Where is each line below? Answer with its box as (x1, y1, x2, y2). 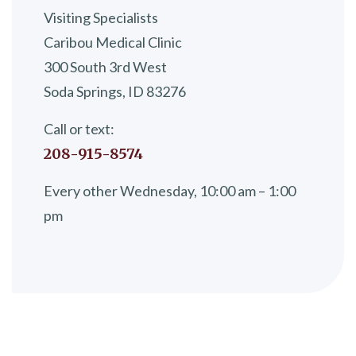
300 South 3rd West (44, 57, 167, 75)
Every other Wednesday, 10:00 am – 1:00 (44, 181, 296, 199)
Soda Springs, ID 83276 (44, 82, 186, 100)
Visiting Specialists (44, 8, 158, 26)
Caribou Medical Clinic (44, 33, 182, 51)
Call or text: (44, 119, 114, 137)
